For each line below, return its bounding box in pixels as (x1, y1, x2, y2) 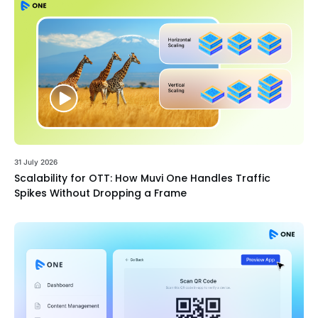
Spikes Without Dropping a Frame (14, 186, 187, 201)
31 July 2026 (14, 158, 57, 167)
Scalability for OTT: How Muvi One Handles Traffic (14, 171, 270, 186)
